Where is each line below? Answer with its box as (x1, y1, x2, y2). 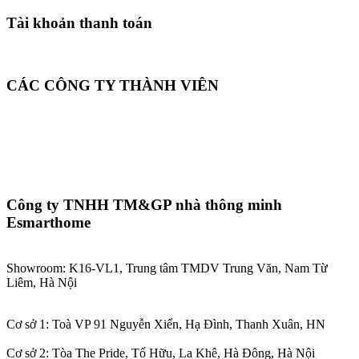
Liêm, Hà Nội (6, 275, 77, 289)
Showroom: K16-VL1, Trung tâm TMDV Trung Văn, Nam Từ (6, 260, 328, 275)
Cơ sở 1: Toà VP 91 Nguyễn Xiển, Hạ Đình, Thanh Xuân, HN (6, 317, 325, 331)
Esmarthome (6, 214, 91, 232)
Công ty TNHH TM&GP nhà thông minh (6, 196, 282, 214)
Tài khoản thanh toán (6, 14, 152, 32)
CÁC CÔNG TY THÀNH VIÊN (6, 76, 219, 94)
